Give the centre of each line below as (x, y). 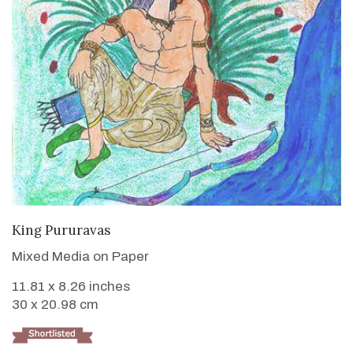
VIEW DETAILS (176, 228)
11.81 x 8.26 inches (71, 286)
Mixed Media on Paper (80, 256)
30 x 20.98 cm (55, 304)
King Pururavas (61, 230)
